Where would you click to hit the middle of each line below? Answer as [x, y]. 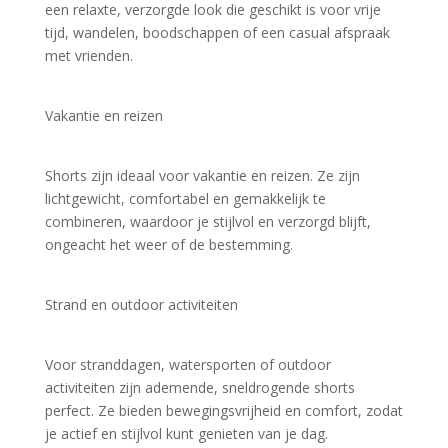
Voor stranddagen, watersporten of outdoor [187, 364]
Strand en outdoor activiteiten [141, 304]
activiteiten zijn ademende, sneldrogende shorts [199, 387]
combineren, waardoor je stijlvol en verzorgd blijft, [207, 221]
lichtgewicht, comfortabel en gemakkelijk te [185, 198]
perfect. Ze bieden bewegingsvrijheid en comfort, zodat [223, 410]
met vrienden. [88, 55]
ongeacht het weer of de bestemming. [168, 244]
